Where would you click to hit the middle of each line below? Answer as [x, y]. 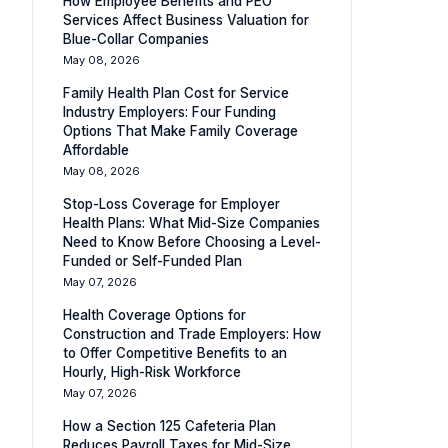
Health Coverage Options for [154, 315]
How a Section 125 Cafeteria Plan [169, 426]
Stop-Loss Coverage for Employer [171, 204]
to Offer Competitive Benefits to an [175, 353]
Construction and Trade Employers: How [192, 334]
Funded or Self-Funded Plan [152, 261]
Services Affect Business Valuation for [186, 20]
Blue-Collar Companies [136, 39]
